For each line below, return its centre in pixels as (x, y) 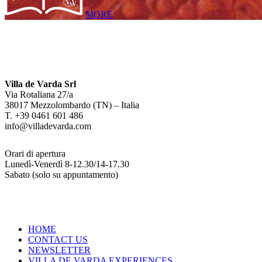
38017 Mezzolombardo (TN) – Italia (72, 105)
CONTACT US (58, 240)
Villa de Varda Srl (40, 84)
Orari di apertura (35, 153)
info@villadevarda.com (48, 126)
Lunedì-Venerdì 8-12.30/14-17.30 (67, 164)
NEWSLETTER (59, 250)
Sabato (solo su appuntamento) (61, 174)
